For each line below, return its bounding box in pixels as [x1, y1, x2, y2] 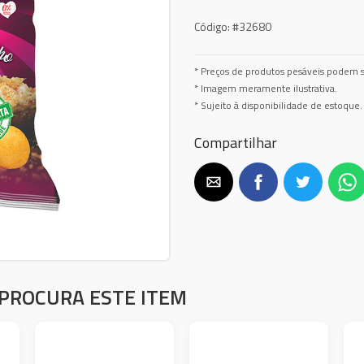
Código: [194, 17, 230, 35]
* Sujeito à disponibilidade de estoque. [194, 97, 362, 113]
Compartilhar [194, 131, 277, 154]
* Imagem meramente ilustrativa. [194, 80, 337, 96]
